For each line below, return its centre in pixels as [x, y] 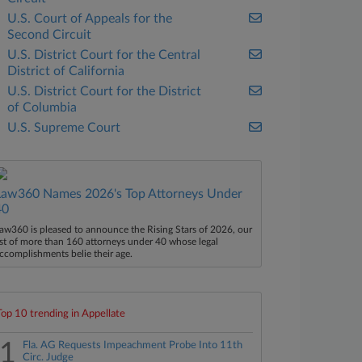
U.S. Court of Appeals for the [90, 19]
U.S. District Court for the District [105, 91]
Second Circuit [50, 35]
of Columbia [42, 107]
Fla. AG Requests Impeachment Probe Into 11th [133, 345]
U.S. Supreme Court [64, 128]
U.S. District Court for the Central [104, 55]
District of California [66, 71]
